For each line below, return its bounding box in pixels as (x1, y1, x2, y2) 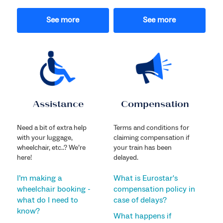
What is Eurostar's (113, 173, 178, 183)
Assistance (33, 101, 84, 110)
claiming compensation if (113, 133, 190, 142)
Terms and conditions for (113, 123, 189, 132)
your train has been (113, 143, 172, 152)
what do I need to (16, 195, 78, 205)
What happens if (113, 211, 171, 221)
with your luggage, (16, 133, 73, 142)
